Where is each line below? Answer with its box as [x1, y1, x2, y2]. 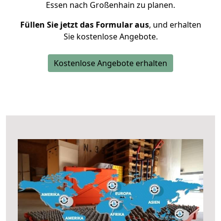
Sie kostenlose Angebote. [63, 31, 158, 42]
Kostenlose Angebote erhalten [54, 58, 167, 69]
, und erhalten [148, 19, 201, 30]
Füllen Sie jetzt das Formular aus [20, 19, 149, 30]
